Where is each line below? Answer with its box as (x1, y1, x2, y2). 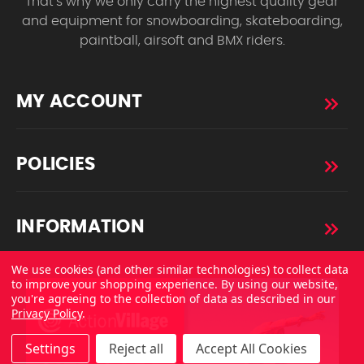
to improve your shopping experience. (11, 276, 222, 292)
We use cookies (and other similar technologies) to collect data (11, 262, 349, 277)
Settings (25, 340, 76, 357)
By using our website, (221, 276, 339, 292)
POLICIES (16, 155, 96, 174)
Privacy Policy (11, 305, 83, 321)
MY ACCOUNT (16, 93, 143, 111)
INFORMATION (16, 218, 145, 236)
